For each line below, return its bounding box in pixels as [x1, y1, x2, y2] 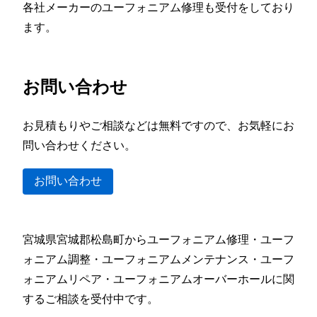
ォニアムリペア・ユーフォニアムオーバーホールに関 [23, 272, 294, 285]
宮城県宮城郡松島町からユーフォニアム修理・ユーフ [23, 233, 294, 246]
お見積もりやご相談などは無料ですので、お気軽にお [23, 119, 294, 132]
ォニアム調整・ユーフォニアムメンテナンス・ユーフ [23, 253, 294, 265]
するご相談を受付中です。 [23, 292, 158, 305]
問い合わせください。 [23, 139, 136, 151]
